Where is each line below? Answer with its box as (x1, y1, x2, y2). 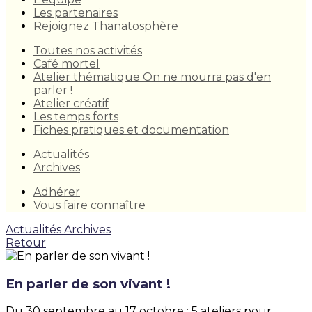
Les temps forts (33, 110, 118, 123)
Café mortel (33, 57, 100, 70)
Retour (6, 236, 46, 249)
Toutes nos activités (33, 44, 142, 57)
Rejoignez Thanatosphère (33, 19, 178, 33)
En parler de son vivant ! (6, 275, 171, 292)
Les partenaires (33, 6, 118, 19)
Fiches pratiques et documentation (33, 123, 229, 136)
